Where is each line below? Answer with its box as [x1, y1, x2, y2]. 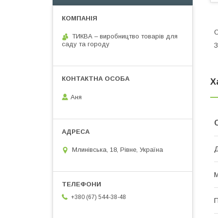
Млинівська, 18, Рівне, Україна [72, 146, 163, 154]
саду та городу [62, 40, 109, 48]
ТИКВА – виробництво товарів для [72, 33, 178, 40]
